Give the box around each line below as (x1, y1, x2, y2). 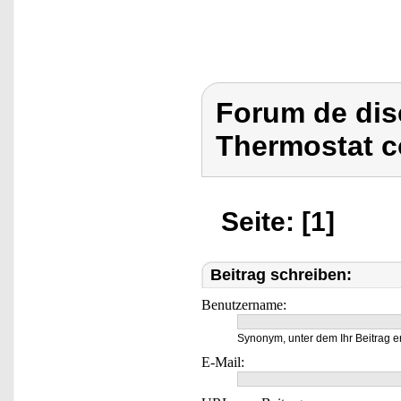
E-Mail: (201, 354, 244, 370)
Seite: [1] (221, 207, 335, 236)
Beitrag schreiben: (210, 266, 352, 284)
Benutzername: (201, 297, 286, 312)
